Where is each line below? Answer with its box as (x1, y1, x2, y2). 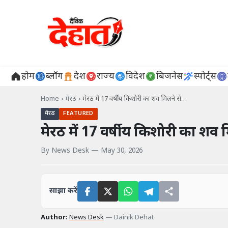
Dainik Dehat (114, 213, 154, 222)
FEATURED (63, 110, 94, 118)
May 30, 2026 (101, 147, 142, 156)
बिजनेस (156, 70, 183, 82)
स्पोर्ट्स (194, 70, 216, 82)
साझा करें (49, 186, 77, 196)
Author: (41, 213, 68, 222)
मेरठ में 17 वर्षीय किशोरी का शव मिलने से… (82, 95, 187, 104)
